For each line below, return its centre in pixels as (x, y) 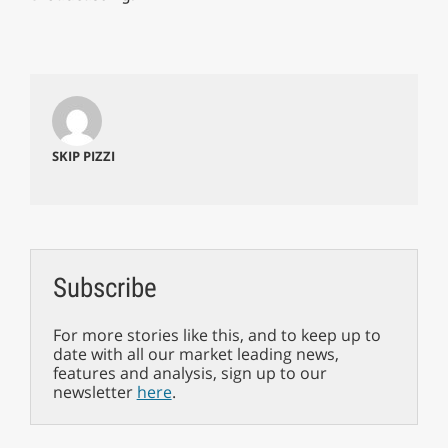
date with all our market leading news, (195, 353)
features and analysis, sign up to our (189, 372)
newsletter (94, 391)
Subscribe (104, 287)
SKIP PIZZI (83, 155)
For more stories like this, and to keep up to (216, 334)
